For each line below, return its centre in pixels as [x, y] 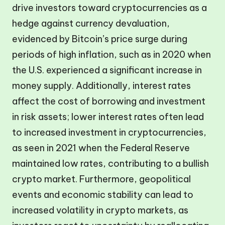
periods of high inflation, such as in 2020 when [111, 55]
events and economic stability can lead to [103, 195]
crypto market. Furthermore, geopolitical [101, 179]
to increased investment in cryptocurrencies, [109, 133]
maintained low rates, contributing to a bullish [110, 164]
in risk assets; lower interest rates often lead [108, 117]
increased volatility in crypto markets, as [100, 210]
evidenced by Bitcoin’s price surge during [100, 39]
